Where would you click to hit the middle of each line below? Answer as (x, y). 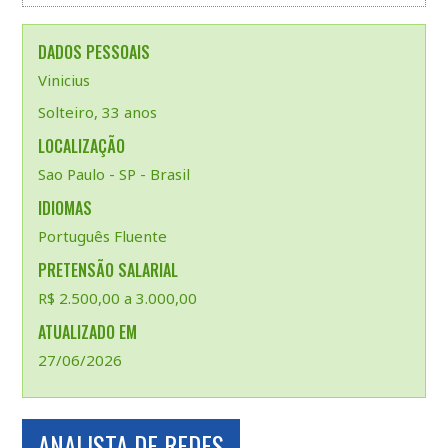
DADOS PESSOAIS (93, 52)
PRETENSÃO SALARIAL (107, 270)
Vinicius (63, 80)
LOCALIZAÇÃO (81, 146)
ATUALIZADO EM (87, 332)
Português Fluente (102, 236)
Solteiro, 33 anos (97, 112)
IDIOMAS (64, 208)
